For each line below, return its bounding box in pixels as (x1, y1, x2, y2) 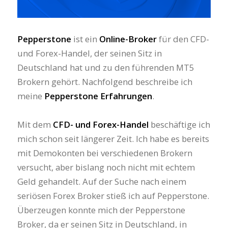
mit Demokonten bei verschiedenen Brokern (17, 147, 192, 159)
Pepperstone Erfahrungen (44, 90, 152, 102)
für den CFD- (156, 33, 209, 45)
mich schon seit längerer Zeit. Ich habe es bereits (17, 132, 209, 145)
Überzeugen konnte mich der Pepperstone (17, 204, 185, 216)
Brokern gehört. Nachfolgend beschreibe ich (17, 75, 192, 88)
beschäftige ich (148, 118, 210, 130)
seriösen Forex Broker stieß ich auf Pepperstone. (17, 189, 209, 202)
